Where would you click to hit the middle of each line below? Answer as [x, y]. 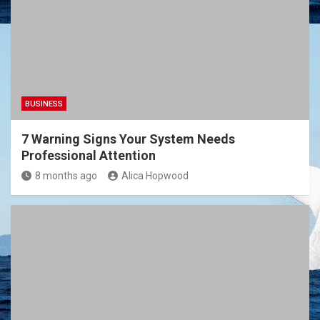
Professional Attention [89, 156]
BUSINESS [44, 104]
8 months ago [66, 176]
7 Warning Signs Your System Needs [128, 139]
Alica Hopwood [155, 176]
